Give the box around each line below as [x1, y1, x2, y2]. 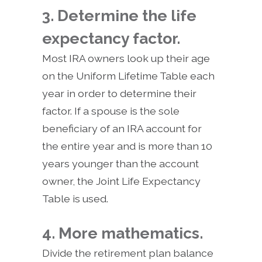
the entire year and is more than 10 [42, 140, 212, 153]
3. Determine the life [42, 6, 196, 25]
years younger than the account [42, 157, 199, 170]
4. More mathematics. [42, 224, 203, 243]
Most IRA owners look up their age [42, 52, 210, 65]
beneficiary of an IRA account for [42, 122, 202, 135]
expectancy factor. [42, 29, 180, 48]
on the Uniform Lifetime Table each [42, 70, 215, 82]
